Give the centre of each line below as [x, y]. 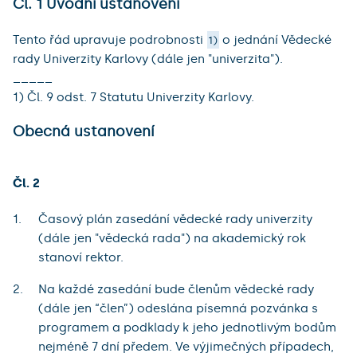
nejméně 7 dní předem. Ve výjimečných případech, [186, 346]
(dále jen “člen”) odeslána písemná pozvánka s [178, 308]
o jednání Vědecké [275, 39]
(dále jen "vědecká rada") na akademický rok [172, 238]
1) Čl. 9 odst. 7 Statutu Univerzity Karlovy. [133, 97]
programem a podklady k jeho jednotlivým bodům [187, 327]
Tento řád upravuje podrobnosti [108, 39]
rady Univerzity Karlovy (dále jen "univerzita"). [148, 59]
